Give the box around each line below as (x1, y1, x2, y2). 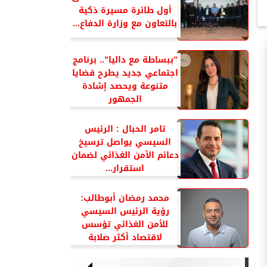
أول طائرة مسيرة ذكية (78, 3, 172, 18)
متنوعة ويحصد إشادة (82, 79, 168, 94)
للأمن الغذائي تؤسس (82, 217, 168, 232)
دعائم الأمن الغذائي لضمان (71, 148, 179, 163)
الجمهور (108, 92, 142, 107)
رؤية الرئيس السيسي (80, 204, 169, 219)
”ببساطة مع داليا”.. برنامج (72, 52, 178, 67)
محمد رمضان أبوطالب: (80, 191, 169, 206)
